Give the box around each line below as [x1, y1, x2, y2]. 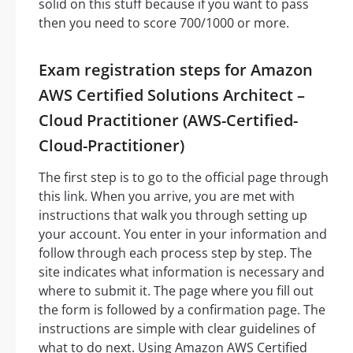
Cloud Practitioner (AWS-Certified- [39, 110, 298, 132]
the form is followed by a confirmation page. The [39, 301, 325, 319]
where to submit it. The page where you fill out [39, 282, 314, 300]
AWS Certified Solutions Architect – [39, 84, 305, 106]
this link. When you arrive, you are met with [39, 188, 295, 206]
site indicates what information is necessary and [39, 263, 325, 281]
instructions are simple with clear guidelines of [39, 320, 315, 338]
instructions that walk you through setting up [39, 206, 307, 225]
